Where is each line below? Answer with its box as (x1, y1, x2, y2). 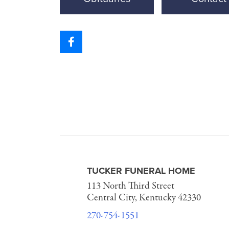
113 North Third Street (87, 179, 175, 193)
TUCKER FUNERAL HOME (87, 165, 196, 176)
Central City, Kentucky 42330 (87, 191, 201, 204)
